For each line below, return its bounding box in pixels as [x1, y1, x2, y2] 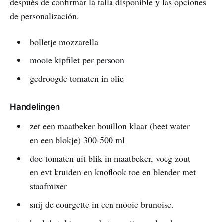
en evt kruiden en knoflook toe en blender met [29, 166, 196, 178]
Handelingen [10, 101, 60, 111]
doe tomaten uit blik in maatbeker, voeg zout [29, 152, 190, 164]
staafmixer [29, 179, 67, 192]
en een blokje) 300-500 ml [29, 133, 125, 146]
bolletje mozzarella [29, 35, 98, 48]
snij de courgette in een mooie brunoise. [29, 198, 174, 210]
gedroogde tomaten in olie [29, 72, 124, 84]
